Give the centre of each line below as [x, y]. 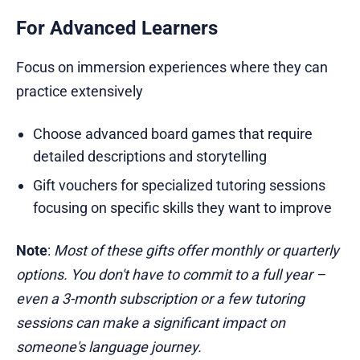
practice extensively [80, 92]
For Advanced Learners [117, 29]
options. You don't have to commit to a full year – [171, 275]
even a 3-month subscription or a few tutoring [160, 299]
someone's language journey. [109, 347]
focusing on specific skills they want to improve [182, 208]
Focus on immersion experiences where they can [172, 67]
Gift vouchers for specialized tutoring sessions [179, 186]
